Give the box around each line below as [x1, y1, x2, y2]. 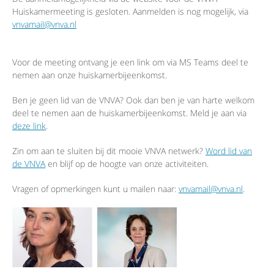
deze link [12, 120, 46, 132]
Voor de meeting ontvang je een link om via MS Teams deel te [12, 56, 248, 68]
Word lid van [206, 145, 252, 157]
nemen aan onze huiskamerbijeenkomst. [12, 69, 167, 81]
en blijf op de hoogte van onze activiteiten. [45, 158, 209, 170]
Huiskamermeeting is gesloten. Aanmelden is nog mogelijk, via [12, 6, 248, 18]
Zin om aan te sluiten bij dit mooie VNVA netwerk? [12, 145, 206, 157]
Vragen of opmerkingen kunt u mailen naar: [12, 183, 179, 195]
